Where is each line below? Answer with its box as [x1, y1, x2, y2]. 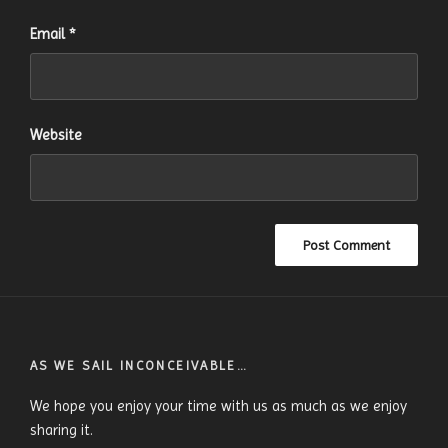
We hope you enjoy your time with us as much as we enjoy [30, 397, 407, 415]
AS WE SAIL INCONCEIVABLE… [30, 357, 249, 373]
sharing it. [30, 421, 93, 439]
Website [30, 125, 82, 144]
